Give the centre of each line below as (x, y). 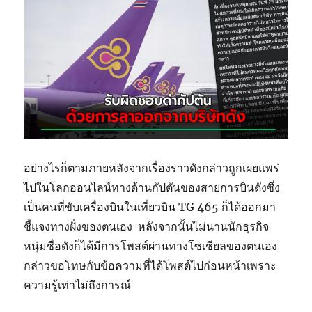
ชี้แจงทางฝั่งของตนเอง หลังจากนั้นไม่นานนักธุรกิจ (147, 227)
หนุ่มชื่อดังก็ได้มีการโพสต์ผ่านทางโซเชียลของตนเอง (151, 246)
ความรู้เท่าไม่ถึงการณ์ (78, 285)
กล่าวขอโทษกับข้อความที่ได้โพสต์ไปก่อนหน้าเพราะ (150, 266)
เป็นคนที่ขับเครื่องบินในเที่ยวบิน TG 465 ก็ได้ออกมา (150, 207)
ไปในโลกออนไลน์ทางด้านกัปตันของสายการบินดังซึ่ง (152, 188)
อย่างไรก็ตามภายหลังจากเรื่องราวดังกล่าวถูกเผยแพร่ (152, 168)
